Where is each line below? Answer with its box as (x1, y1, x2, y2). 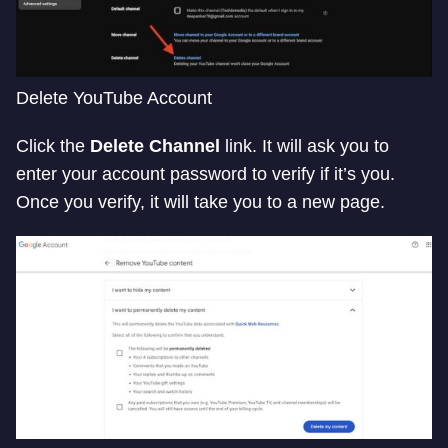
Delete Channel (90, 136, 220, 157)
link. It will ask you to (220, 136, 389, 157)
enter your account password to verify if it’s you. (16, 164, 395, 185)
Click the (16, 136, 90, 157)
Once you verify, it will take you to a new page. (16, 192, 385, 213)
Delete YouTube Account (16, 88, 212, 109)
